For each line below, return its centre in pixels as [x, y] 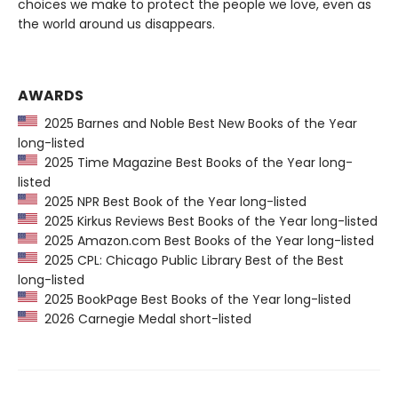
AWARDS [51, 95]
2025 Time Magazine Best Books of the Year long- [195, 162]
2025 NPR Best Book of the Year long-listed [172, 201]
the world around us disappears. [116, 24]
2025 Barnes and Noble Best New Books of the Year [197, 123]
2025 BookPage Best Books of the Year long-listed [194, 299]
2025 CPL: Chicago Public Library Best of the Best [191, 260]
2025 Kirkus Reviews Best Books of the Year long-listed [207, 221]
